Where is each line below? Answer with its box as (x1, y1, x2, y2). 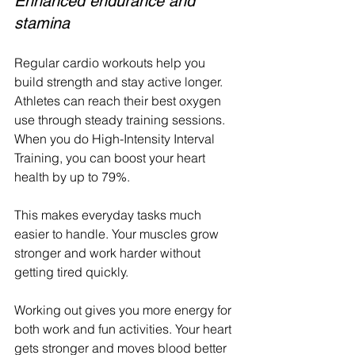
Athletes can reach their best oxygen (14, 93, 224, 109)
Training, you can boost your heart (14, 150, 208, 166)
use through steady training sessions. (14, 112, 228, 128)
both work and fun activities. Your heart (14, 321, 235, 338)
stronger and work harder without (14, 245, 204, 261)
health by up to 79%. (14, 169, 130, 185)
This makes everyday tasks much (14, 207, 204, 223)
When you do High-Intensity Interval (14, 131, 218, 147)
